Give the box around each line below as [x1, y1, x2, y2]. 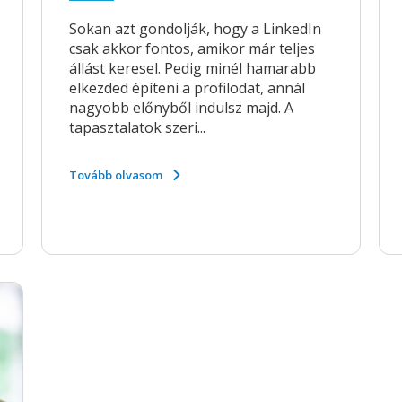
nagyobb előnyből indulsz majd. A [68, 98, 293, 118]
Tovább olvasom [68, 167, 162, 183]
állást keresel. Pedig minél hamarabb [68, 58, 316, 78]
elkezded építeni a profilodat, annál [68, 78, 305, 98]
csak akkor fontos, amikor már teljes [68, 39, 315, 58]
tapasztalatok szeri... [68, 118, 205, 137]
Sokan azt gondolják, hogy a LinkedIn [68, 19, 321, 39]
